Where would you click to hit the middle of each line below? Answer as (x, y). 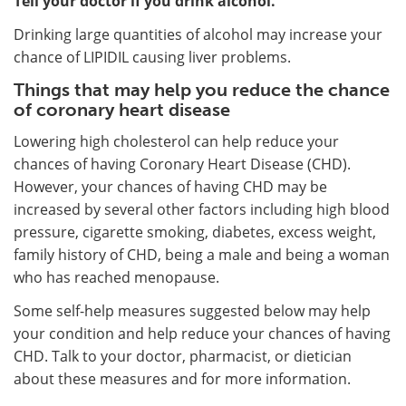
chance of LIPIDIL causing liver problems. (152, 57)
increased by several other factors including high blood (202, 209)
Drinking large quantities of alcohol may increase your (198, 34)
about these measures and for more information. (182, 378)
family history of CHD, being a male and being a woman (202, 254)
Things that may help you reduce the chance (202, 89)
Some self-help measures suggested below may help (192, 310)
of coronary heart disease (122, 109)
